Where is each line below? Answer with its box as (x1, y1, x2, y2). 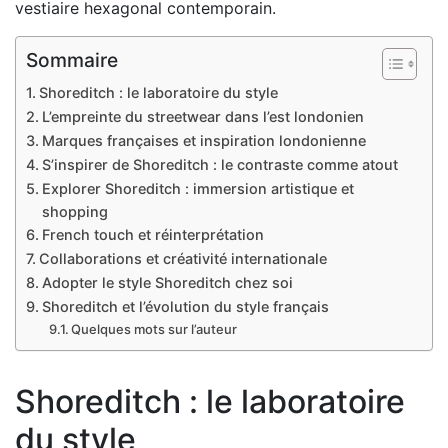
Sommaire (26, 48, 118, 73)
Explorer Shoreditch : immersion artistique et (41, 179, 354, 197)
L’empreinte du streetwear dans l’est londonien (41, 107, 364, 125)
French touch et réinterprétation (41, 225, 264, 243)
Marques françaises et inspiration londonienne (41, 131, 366, 149)
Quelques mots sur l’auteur (71, 320, 238, 337)
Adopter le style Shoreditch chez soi (41, 273, 293, 291)
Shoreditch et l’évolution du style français (41, 297, 329, 315)
